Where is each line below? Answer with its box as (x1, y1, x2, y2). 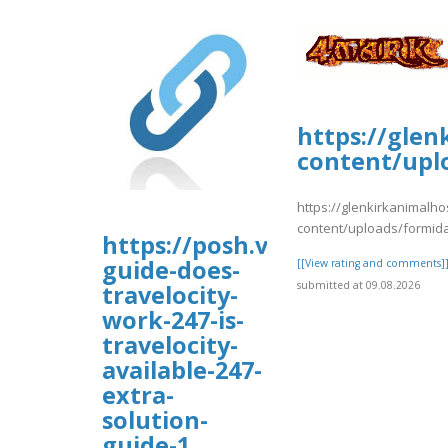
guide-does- (102, 253, 240, 286)
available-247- (102, 353, 262, 386)
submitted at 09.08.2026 (297, 278, 420, 293)
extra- (102, 378, 174, 411)
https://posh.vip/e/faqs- (102, 228, 382, 261)
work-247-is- (102, 303, 244, 336)
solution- (102, 403, 208, 436)
